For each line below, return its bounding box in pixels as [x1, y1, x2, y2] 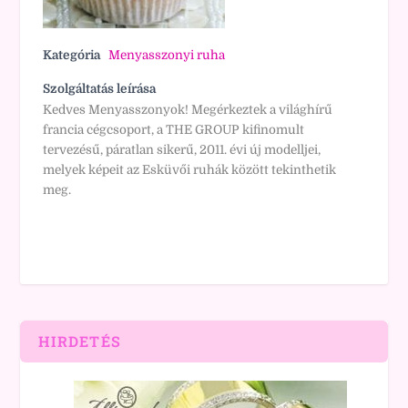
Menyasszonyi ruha [108, 48, 226, 62]
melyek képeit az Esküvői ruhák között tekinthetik [43, 163, 337, 177]
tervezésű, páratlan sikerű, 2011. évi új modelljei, [43, 143, 321, 157]
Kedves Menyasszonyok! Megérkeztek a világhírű [43, 103, 333, 117]
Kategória [43, 48, 101, 62]
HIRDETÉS [38, 331, 122, 351]
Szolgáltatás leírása [43, 82, 157, 96]
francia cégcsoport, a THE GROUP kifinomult [43, 123, 305, 137]
